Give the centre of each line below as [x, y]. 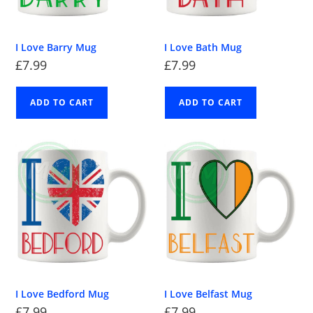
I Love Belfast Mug [208, 293]
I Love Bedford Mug [63, 293]
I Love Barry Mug [56, 48]
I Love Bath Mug [203, 48]
